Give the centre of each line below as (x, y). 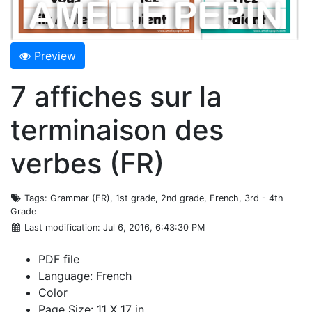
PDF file (59, 259)
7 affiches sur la (116, 96)
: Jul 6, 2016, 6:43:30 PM (151, 227)
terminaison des (117, 130)
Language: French (85, 275)
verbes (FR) (87, 163)
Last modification (61, 227)
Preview (55, 55)
